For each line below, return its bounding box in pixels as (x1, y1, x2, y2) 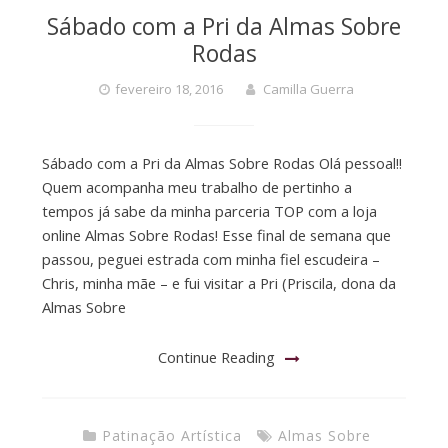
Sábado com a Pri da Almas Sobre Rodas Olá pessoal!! (41, 153, 402, 174)
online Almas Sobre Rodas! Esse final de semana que (41, 225, 391, 246)
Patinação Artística (101, 425, 242, 445)
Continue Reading (158, 347, 275, 368)
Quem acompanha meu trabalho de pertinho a (41, 177, 352, 198)
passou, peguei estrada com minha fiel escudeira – (41, 249, 380, 270)
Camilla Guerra (263, 80, 354, 99)
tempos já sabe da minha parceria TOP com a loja (41, 201, 377, 222)
